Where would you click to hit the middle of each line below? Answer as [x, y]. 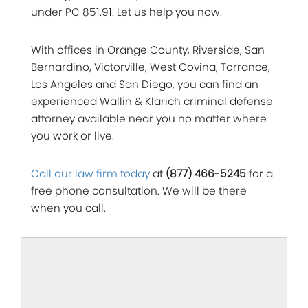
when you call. [68, 208]
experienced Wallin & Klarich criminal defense [152, 101]
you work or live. [73, 135]
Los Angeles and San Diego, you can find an [145, 84]
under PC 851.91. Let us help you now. [126, 12]
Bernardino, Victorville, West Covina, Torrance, [151, 67]
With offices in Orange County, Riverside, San [148, 49]
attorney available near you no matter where [149, 118]
